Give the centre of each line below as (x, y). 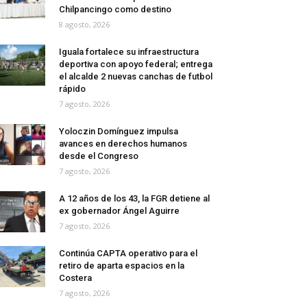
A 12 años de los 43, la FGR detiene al (134, 199)
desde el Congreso (99, 156)
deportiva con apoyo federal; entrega (136, 64)
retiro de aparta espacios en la (122, 266)
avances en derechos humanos (123, 144)
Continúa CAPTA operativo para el (128, 254)
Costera (75, 278)
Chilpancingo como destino (115, 10)
